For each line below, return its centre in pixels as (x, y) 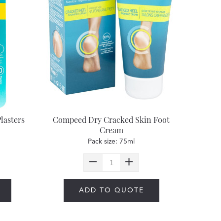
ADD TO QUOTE (111, 190)
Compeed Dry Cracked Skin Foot (111, 120)
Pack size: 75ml (111, 142)
